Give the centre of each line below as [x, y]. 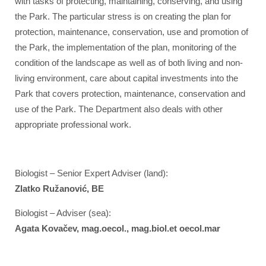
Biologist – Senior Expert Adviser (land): [91, 173]
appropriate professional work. [73, 124]
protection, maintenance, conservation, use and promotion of [132, 32]
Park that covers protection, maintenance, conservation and [130, 94]
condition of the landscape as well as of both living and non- [129, 63]
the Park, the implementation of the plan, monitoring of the [126, 47]
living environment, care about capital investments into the [126, 78]
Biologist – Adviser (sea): [63, 213]
